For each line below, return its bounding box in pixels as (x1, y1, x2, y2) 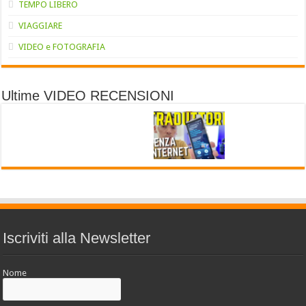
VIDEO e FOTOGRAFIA (18, 41, 106, 52)
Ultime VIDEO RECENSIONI (1, 87, 175, 103)
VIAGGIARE (18, 20, 63, 31)
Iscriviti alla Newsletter (3, 229, 151, 247)
